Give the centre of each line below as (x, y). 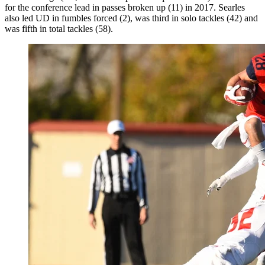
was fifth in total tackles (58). (59, 29)
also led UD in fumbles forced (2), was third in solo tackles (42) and (131, 18)
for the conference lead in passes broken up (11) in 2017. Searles (125, 8)
